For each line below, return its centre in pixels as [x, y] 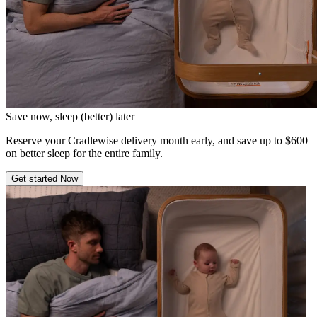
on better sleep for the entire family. [84, 154]
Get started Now [45, 179]
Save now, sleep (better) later [70, 117]
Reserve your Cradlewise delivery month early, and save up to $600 [157, 141]
